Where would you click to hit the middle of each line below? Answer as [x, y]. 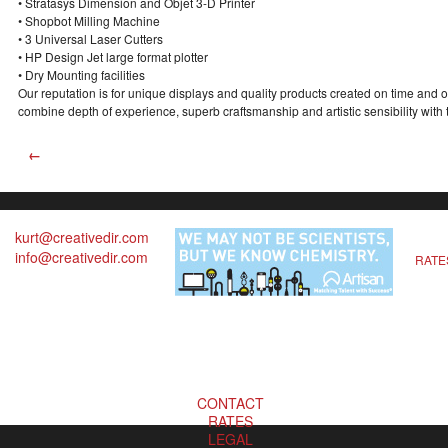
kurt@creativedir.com [82, 237]
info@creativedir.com [81, 257]
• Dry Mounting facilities [81, 75]
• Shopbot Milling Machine [89, 21]
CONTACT [230, 402]
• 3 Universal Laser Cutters [90, 39]
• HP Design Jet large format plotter [113, 57]
